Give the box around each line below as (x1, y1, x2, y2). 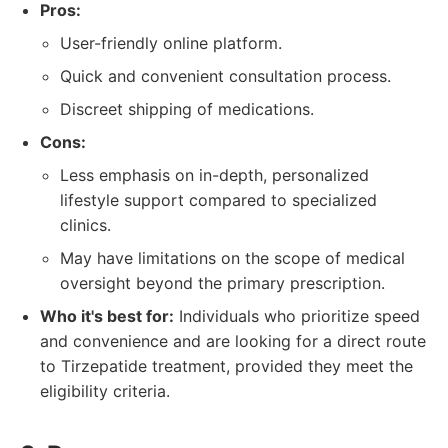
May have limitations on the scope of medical (60, 248, 405, 268)
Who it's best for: (40, 306, 174, 326)
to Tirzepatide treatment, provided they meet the (40, 356, 413, 376)
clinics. (60, 215, 111, 235)
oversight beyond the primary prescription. (60, 273, 385, 293)
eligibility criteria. (40, 381, 170, 401)
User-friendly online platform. (60, 33, 282, 53)
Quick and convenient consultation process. (60, 66, 391, 86)
